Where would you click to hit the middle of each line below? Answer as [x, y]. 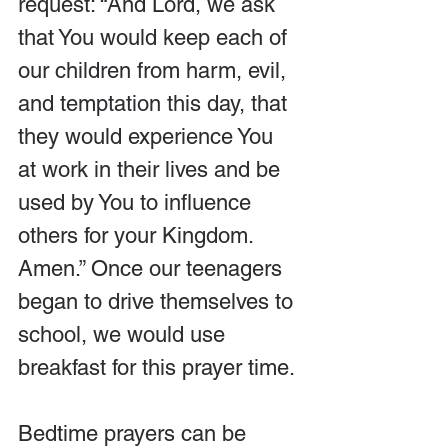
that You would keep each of [155, 37]
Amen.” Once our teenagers [153, 268]
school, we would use [124, 334]
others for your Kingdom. [138, 235]
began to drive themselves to [158, 301]
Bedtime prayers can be [135, 433]
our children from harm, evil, [155, 70]
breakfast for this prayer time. [156, 367]
